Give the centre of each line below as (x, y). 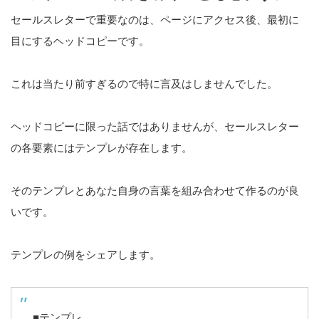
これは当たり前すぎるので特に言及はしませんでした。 (144, 84)
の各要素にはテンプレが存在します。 (101, 148)
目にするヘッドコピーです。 (80, 41)
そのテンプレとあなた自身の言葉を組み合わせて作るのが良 (155, 191)
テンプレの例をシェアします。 (85, 255)
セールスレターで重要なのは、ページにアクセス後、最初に (155, 20)
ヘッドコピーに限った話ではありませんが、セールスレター (155, 127)
